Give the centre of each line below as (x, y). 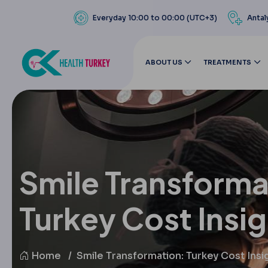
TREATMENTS (228, 63)
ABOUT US (164, 63)
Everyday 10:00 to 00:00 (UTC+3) (155, 18)
